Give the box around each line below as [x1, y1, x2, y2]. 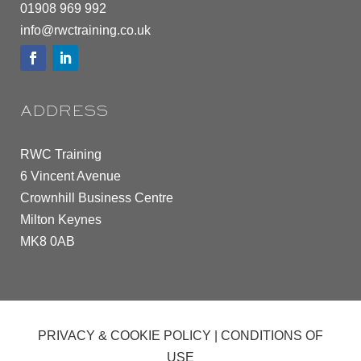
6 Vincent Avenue [20, 168, 121, 183]
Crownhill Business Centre [20, 190, 173, 205]
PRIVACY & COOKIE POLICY [37, 328, 211, 342]
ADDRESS [20, 103, 108, 120]
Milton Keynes [20, 212, 102, 226]
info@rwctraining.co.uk [20, 23, 151, 37]
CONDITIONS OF [220, 328, 323, 342]
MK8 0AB [20, 234, 75, 248]
